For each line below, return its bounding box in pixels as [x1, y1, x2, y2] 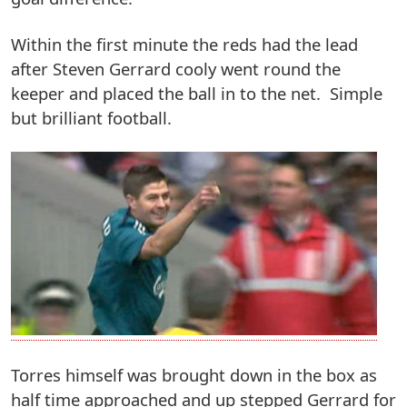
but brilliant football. [11, 105, 172, 129]
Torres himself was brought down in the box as [11, 363, 377, 387]
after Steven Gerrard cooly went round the [11, 56, 341, 80]
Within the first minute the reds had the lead [11, 32, 358, 55]
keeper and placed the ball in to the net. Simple [11, 81, 382, 104]
